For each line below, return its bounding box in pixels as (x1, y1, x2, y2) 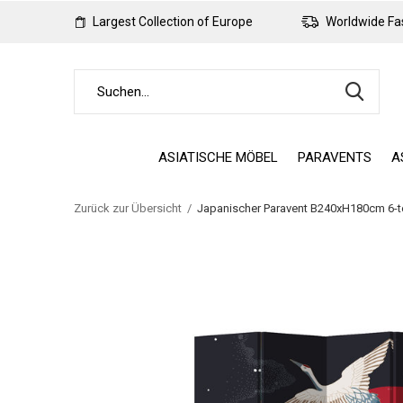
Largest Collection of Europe (90, 14, 253, 29)
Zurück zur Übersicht (74, 201, 182, 215)
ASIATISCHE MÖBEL (158, 148, 278, 166)
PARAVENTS (298, 148, 372, 166)
